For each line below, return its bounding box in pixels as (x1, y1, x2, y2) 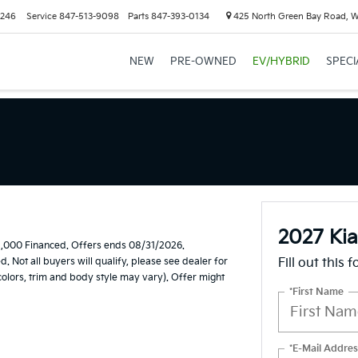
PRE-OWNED (169, 55, 237, 68)
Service (26, 11, 57, 22)
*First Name (288, 285, 344, 298)
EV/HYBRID (252, 55, 310, 68)
